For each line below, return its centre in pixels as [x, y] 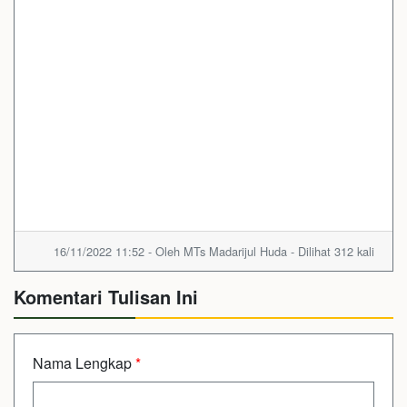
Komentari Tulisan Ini [106, 296]
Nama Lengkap [84, 362]
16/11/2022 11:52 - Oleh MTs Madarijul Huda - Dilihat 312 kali [214, 251]
